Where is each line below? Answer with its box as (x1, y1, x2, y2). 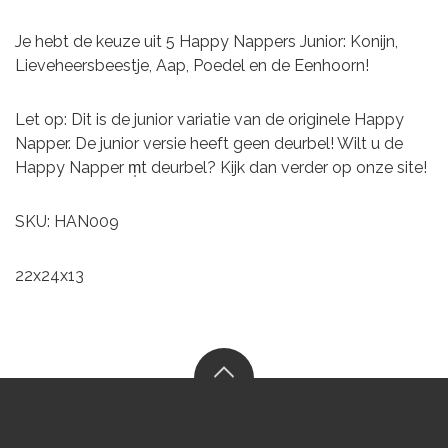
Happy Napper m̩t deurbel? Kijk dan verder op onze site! (15, 158, 427, 177)
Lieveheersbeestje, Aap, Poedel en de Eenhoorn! (15, 56, 369, 75)
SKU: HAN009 (15, 212, 119, 231)
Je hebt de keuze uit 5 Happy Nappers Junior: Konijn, (15, 32, 398, 51)
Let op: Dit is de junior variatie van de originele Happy (15, 110, 404, 129)
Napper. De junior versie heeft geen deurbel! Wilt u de (15, 134, 403, 153)
